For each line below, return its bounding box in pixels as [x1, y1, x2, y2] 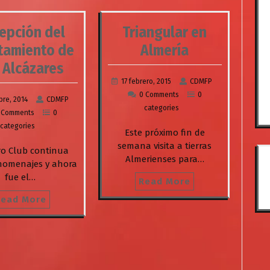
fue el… [5, 171, 36, 183]
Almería [140, 41, 189, 60]
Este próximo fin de [124, 127, 205, 138]
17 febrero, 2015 [121, 77, 171, 86]
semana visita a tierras [118, 140, 212, 151]
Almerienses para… [125, 153, 204, 165]
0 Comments [139, 90, 179, 99]
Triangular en [122, 23, 207, 42]
